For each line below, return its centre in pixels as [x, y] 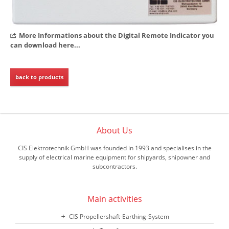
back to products [39, 77]
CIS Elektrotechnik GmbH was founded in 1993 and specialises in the [114, 148]
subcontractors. [114, 166]
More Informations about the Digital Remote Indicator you [117, 35]
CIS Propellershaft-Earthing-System [119, 217]
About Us [114, 130]
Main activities [114, 199]
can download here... [45, 45]
